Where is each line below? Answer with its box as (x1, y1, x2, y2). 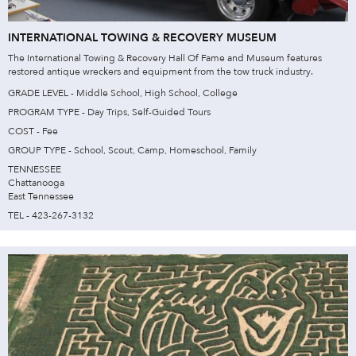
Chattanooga (8, 176, 64, 189)
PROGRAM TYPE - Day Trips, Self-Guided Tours (8, 105, 211, 118)
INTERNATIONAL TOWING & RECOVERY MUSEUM (8, 29, 277, 45)
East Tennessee (8, 189, 74, 203)
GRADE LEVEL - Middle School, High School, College (8, 86, 238, 99)
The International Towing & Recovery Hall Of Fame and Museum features (8, 51, 322, 64)
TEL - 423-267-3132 (8, 208, 94, 222)
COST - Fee (8, 124, 58, 137)
